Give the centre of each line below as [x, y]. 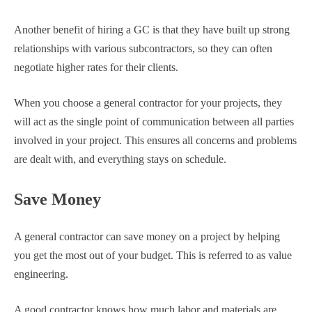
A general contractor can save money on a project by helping [147, 236]
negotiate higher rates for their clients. [96, 67]
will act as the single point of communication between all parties [154, 121]
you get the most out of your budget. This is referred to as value [153, 255]
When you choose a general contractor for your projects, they [148, 102]
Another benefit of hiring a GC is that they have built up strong [152, 29]
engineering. [41, 274]
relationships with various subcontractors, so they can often [143, 48]
